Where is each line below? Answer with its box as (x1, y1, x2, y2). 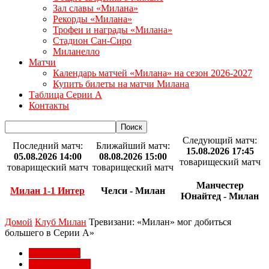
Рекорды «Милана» (53, 14, 132, 24)
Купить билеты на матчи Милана (53, 79, 189, 89)
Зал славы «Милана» (53, 3, 138, 13)
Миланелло (53, 46, 100, 56)
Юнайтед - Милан (181, 191, 259, 202)
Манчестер (196, 180, 244, 191)
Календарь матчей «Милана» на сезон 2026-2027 (53, 68, 252, 78)
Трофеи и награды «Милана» (53, 25, 172, 35)
